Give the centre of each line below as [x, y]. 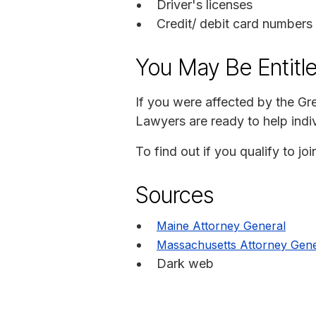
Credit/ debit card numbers [235, 23]
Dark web [185, 263]
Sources [175, 195]
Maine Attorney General [221, 225]
